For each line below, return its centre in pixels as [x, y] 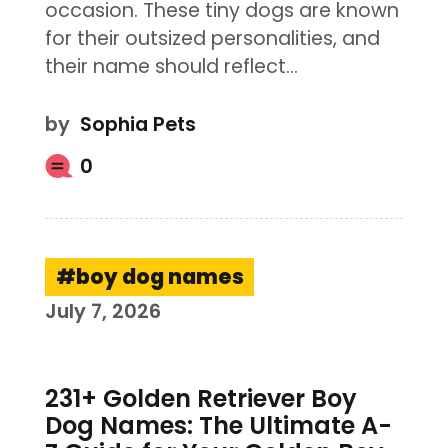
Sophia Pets [137, 125]
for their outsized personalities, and [212, 39]
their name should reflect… [171, 67]
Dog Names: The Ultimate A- [218, 425]
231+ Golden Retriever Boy [200, 398]
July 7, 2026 [102, 312]
